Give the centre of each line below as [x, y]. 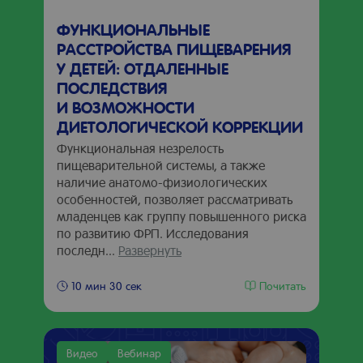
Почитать [283, 285]
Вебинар [139, 352]
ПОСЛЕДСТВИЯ [112, 88]
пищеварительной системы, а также [161, 165]
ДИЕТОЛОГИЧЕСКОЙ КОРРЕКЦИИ [180, 126]
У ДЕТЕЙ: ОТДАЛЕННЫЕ [143, 68]
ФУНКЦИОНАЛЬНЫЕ [133, 29]
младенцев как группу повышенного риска [181, 216]
